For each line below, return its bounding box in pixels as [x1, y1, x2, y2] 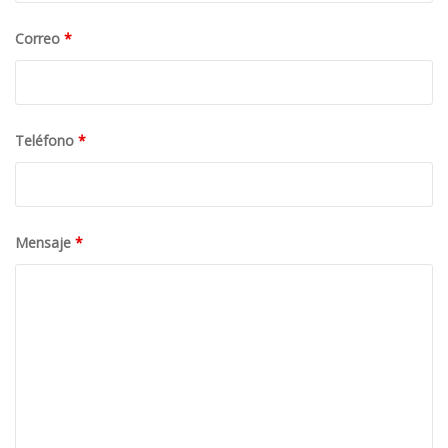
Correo [15, 59, 64, 79]
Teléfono [15, 161, 78, 181]
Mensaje [15, 263, 75, 283]
